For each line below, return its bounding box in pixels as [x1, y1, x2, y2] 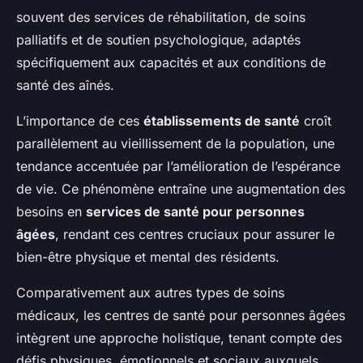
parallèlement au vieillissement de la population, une [16, 135, 335, 152]
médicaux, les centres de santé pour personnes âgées [16, 307, 345, 324]
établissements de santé [143, 113, 300, 130]
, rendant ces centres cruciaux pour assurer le [55, 226, 335, 243]
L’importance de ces [16, 113, 143, 130]
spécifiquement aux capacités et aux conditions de [16, 54, 326, 71]
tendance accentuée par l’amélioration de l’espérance [16, 158, 340, 175]
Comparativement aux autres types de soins [16, 284, 284, 301]
